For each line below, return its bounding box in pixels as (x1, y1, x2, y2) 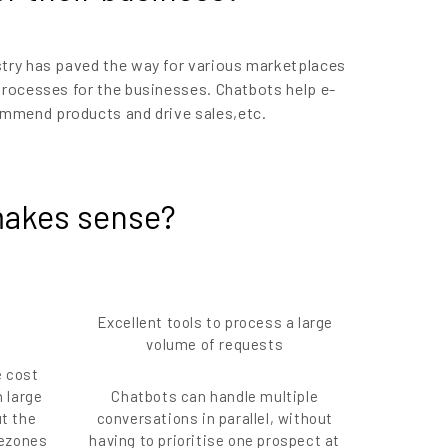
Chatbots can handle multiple (111, 387, 319, 406)
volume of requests (146, 335, 284, 354)
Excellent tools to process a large (96, 313, 333, 332)
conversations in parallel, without (96, 409, 333, 428)
